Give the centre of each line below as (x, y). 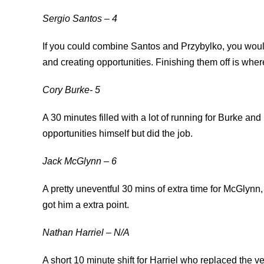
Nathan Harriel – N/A (86, 232)
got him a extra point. (86, 204)
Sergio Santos (72, 18)
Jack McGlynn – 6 (80, 161)
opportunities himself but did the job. (118, 133)
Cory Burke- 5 (71, 90)
